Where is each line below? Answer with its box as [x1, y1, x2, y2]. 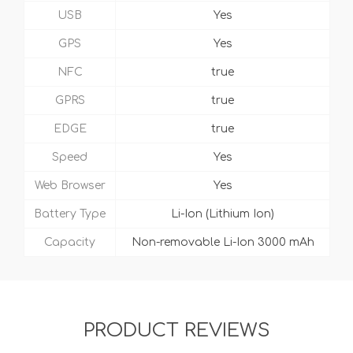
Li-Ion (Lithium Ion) [171, 208, 274, 221]
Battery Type [34, 208, 106, 221]
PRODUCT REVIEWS [83, 320, 270, 342]
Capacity [44, 236, 95, 249]
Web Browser [34, 180, 106, 192]
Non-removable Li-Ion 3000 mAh [131, 236, 314, 249]
